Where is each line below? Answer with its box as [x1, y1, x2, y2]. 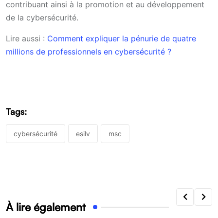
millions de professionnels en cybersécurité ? [6, 46, 171, 56]
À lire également [6, 200, 86, 214]
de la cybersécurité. [6, 12, 78, 22]
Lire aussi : [6, 33, 47, 43]
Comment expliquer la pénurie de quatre [47, 33, 196, 43]
